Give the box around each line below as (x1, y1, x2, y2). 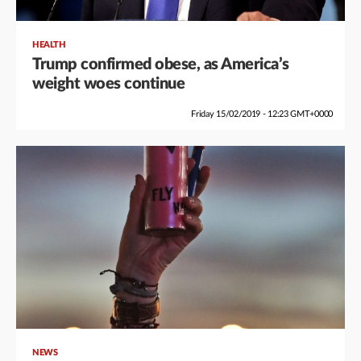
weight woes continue (32, 76, 185, 92)
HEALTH (32, 40, 65, 49)
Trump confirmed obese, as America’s (32, 56, 289, 73)
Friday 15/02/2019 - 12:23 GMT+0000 (189, 110, 333, 118)
